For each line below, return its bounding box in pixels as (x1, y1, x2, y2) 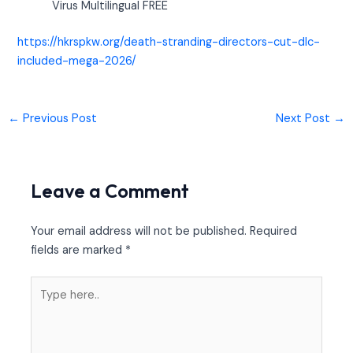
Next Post (276, 111, 334, 127)
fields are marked (31, 242, 126, 258)
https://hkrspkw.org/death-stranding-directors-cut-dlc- (17, 34, 321, 50)
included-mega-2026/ (17, 53, 137, 69)
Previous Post (19, 111, 97, 127)
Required (250, 223, 298, 239)
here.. (30, 296, 60, 312)
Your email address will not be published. (31, 223, 247, 239)
